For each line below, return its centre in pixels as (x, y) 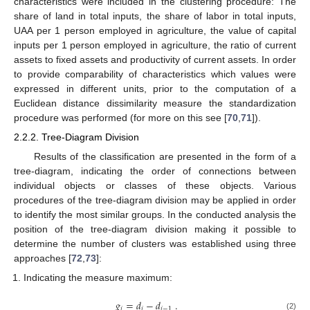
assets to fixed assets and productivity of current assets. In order (155, 60)
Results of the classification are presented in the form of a (165, 156)
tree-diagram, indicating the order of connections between (155, 171)
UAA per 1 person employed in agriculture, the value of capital (155, 31)
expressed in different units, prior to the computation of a (155, 89)
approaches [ (43, 258)
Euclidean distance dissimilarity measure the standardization (155, 103)
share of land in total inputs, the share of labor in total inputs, (155, 16)
